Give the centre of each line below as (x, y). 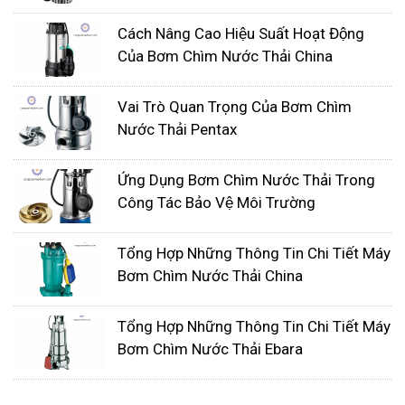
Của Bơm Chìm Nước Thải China (225, 56)
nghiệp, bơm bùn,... (125, 71)
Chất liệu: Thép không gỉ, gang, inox (184, 19)
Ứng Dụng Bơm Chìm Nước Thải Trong (246, 180)
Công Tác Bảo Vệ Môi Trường (217, 202)
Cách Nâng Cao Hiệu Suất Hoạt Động (241, 33)
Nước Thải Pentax (177, 129)
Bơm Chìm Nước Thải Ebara (210, 349)
